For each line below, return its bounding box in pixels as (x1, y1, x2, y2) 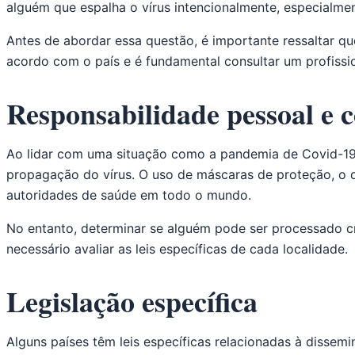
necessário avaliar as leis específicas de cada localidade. (6, 241, 348, 257)
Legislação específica (6, 281, 258, 322)
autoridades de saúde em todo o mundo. (6, 187, 251, 203)
